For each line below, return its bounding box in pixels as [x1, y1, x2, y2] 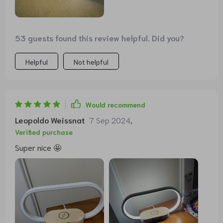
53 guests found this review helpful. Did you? [15, 32, 184, 43]
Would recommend [86, 100, 145, 109]
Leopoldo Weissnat [15, 114, 85, 125]
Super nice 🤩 [15, 141, 61, 152]
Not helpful [74, 57, 109, 66]
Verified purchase [15, 127, 73, 136]
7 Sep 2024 [90, 114, 130, 125]
